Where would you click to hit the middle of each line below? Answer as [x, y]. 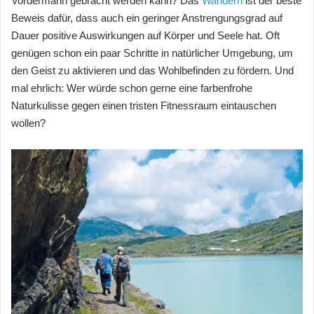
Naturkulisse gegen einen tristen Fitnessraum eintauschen [144, 105]
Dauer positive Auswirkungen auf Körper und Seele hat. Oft [145, 35]
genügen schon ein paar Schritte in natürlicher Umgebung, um [152, 53]
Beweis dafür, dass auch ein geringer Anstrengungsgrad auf [147, 18]
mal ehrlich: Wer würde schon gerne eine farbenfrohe [132, 88]
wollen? [28, 123]
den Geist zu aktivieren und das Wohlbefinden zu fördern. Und [152, 70]
